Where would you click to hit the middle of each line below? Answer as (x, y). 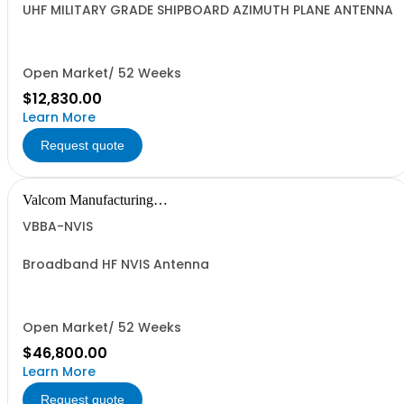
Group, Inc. (55, 214)
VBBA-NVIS (58, 226)
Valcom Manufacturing (88, 200)
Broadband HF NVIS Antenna (116, 264)
